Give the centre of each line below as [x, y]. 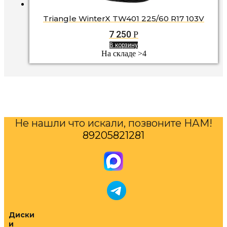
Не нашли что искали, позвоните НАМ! [113, 123]
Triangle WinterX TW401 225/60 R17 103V [124, 19]
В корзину [124, 45]
